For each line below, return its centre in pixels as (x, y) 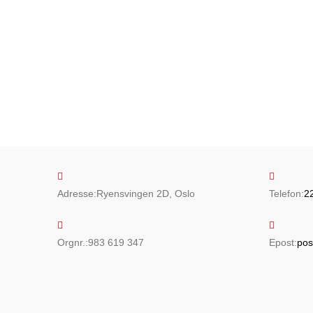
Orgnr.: (73, 242)
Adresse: (77, 194)
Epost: (283, 242)
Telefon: (286, 194)
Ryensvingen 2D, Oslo (146, 194)
